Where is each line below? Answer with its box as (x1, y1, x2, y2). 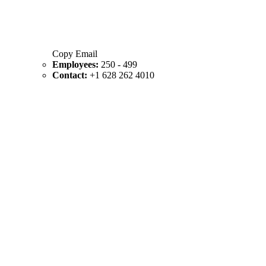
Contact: (52, 69, 90, 80)
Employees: (52, 59, 101, 69)
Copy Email (52, 48, 97, 59)
